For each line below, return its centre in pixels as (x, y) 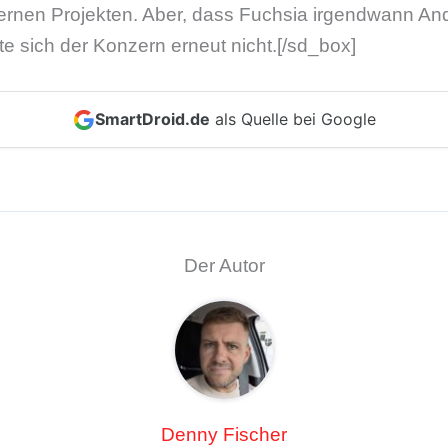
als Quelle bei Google (292, 119)
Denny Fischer (224, 435)
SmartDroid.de (152, 119)
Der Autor (224, 266)
